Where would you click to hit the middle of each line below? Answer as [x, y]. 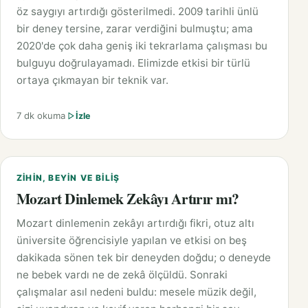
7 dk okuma [41, 116]
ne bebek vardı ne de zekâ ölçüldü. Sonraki [122, 275]
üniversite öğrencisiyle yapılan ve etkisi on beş [132, 241]
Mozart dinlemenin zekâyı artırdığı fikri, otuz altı [135, 223]
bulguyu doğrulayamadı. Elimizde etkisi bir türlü [133, 63]
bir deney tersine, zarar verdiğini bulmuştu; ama [135, 29]
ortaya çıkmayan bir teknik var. [92, 80]
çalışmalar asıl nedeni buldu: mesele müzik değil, [136, 292]
